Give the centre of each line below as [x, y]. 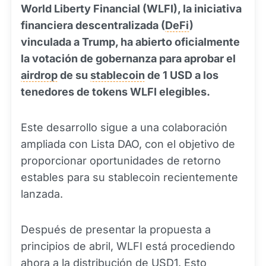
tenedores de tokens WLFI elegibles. [115, 92]
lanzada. [42, 194]
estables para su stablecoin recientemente [129, 177]
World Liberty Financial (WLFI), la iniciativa [131, 9]
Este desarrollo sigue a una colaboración [124, 127]
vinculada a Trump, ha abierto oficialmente [130, 42]
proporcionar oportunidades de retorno [121, 161]
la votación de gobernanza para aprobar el [128, 58]
